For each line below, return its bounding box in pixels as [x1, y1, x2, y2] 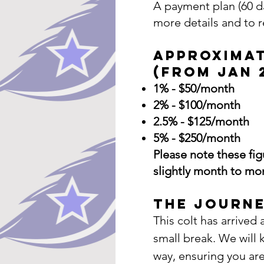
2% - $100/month [153, 98, 240, 112]
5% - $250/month [153, 131, 240, 145]
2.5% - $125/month [153, 114, 249, 128]
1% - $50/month [153, 81, 235, 95]
